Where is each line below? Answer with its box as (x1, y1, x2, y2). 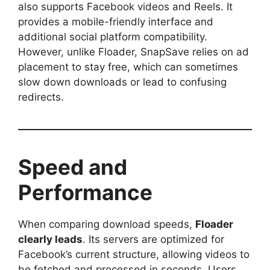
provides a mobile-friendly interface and (18, 16, 213, 28)
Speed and (18, 154, 127, 180)
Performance (18, 180, 152, 206)
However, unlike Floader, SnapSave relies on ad (18, 46, 249, 58)
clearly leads (18, 233, 83, 246)
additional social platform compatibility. (18, 31, 207, 43)
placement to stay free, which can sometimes (18, 61, 238, 74)
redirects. (18, 91, 64, 104)
